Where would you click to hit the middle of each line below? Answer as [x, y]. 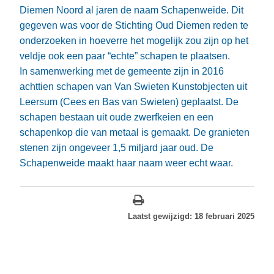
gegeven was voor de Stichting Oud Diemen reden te [134, 25]
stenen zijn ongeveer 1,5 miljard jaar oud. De [117, 148]
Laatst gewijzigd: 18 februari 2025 [191, 216]
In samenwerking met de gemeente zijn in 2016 [122, 71]
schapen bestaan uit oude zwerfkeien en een [117, 117]
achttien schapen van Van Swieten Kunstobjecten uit [133, 87]
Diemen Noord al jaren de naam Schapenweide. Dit [131, 10]
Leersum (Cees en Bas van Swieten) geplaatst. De [129, 102]
